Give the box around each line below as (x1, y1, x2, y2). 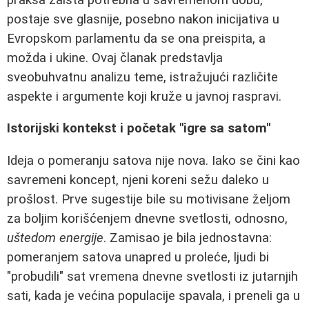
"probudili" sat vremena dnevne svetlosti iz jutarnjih (7, 269, 298, 284)
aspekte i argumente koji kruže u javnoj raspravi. (7, 88, 281, 104)
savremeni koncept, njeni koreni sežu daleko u (7, 172, 269, 188)
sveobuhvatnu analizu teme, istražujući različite (7, 69, 278, 85)
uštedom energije (7, 230, 103, 246)
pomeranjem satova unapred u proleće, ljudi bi (7, 250, 269, 265)
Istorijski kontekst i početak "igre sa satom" (7, 121, 270, 137)
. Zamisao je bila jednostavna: (103, 230, 272, 246)
